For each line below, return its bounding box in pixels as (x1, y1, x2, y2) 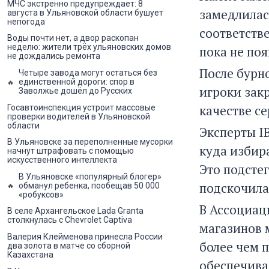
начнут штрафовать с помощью (7, 146, 134, 156)
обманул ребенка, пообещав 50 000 (19, 180, 160, 190)
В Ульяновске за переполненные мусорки (7, 137, 173, 147)
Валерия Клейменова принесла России (7, 232, 163, 241)
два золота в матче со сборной (7, 241, 130, 250)
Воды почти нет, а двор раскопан (7, 33, 139, 43)
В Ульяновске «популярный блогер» (19, 171, 162, 181)
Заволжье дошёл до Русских (19, 86, 132, 96)
